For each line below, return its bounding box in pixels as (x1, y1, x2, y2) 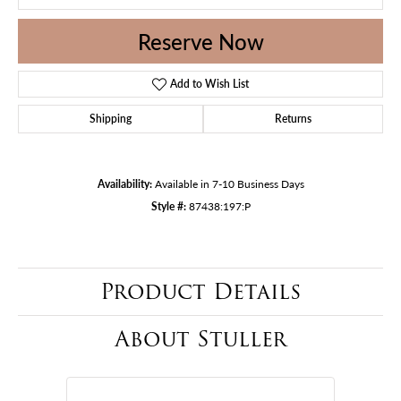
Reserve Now (137, 26, 264, 57)
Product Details (100, 275, 301, 309)
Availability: (97, 176, 152, 192)
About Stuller (115, 322, 286, 356)
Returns (275, 111, 311, 127)
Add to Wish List (170, 76, 250, 92)
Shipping (90, 111, 132, 127)
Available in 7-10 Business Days (154, 176, 304, 192)
